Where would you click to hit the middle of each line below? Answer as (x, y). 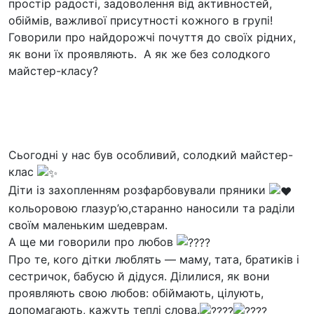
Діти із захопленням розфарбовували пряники (139, 190)
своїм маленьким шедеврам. (88, 225)
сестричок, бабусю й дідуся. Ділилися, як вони (139, 277)
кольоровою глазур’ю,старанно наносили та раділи (152, 208)
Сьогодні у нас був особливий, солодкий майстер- (151, 155)
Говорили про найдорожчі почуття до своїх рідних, (152, 37)
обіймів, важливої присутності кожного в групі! (141, 21)
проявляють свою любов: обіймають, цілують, (136, 293)
